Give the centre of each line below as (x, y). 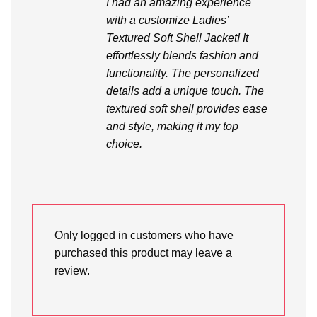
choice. (124, 144)
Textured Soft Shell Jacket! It (177, 38)
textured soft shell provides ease (186, 109)
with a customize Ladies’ (167, 21)
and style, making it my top (172, 127)
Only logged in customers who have (144, 235)
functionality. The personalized (182, 74)
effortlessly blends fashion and (182, 56)
